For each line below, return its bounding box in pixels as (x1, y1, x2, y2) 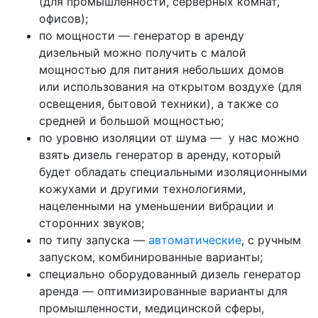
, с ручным (241, 232, 301, 247)
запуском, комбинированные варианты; (39, 249, 263, 264)
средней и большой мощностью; (39, 113, 224, 128)
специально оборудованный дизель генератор (39, 266, 301, 281)
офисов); (39, 11, 88, 26)
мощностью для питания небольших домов (39, 62, 284, 77)
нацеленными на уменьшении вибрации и (39, 198, 274, 213)
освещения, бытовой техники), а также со (39, 96, 279, 111)
